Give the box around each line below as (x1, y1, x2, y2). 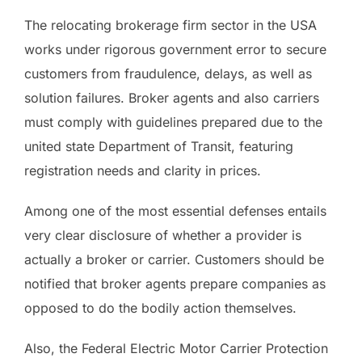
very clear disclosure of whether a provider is (24, 226, 301, 243)
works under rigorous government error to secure (24, 40, 326, 57)
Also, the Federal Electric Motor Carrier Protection (24, 339, 328, 356)
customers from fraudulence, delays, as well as (24, 65, 312, 82)
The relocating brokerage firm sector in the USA (24, 16, 317, 33)
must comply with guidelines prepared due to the (24, 113, 322, 130)
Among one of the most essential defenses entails (24, 202, 326, 219)
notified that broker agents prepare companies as (24, 275, 326, 292)
